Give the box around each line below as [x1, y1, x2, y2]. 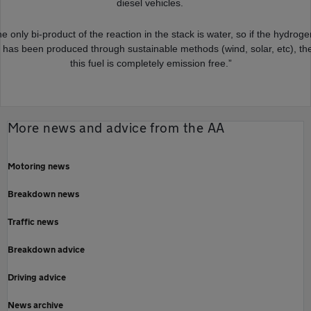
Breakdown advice [8, 243, 85, 255]
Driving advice [8, 271, 66, 283]
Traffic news [8, 215, 58, 227]
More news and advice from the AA [8, 119, 225, 135]
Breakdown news [8, 187, 79, 199]
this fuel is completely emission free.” [70, 57, 233, 69]
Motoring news [8, 160, 69, 171]
